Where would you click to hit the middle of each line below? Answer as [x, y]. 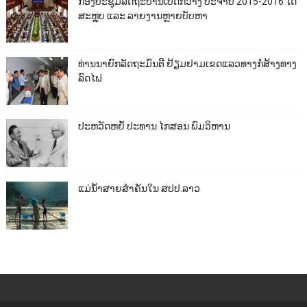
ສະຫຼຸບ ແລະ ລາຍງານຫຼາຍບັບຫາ [143, 16]
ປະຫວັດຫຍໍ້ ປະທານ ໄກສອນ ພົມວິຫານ [154, 126]
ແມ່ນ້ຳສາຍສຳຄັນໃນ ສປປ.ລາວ [139, 189]
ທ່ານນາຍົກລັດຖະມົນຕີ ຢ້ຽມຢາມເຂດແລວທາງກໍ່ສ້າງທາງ [187, 64]
